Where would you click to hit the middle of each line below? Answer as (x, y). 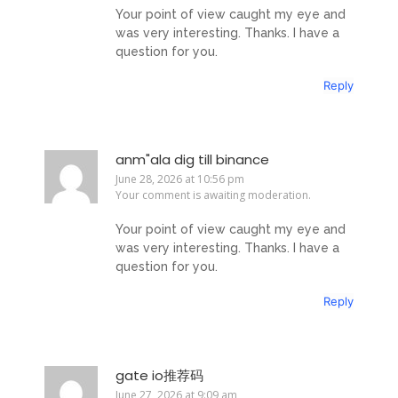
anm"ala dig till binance (192, 160)
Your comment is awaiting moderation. (213, 195)
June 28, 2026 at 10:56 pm (180, 179)
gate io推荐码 (159, 375)
